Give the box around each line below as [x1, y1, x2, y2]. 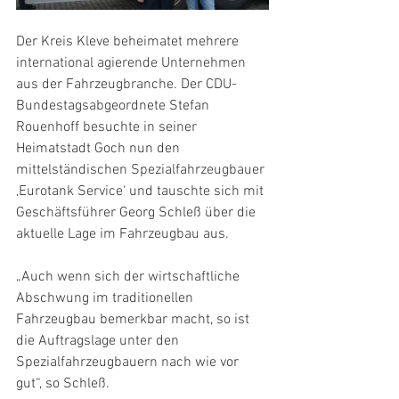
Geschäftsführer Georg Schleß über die [16, 204, 259, 222]
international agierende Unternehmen [16, 54, 249, 72]
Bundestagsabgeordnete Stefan [16, 97, 213, 115]
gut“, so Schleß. [16, 375, 110, 393]
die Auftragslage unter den [16, 332, 183, 350]
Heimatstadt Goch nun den [16, 140, 183, 158]
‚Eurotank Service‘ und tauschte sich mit [16, 183, 267, 200]
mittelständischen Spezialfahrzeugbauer [16, 161, 268, 179]
